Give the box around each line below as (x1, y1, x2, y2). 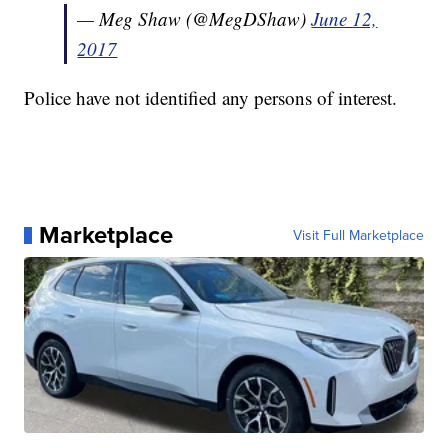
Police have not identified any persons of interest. (24, 85, 404, 111)
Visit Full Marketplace (292, 225, 424, 246)
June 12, (311, 6, 378, 32)
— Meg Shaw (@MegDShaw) (77, 6, 312, 32)
